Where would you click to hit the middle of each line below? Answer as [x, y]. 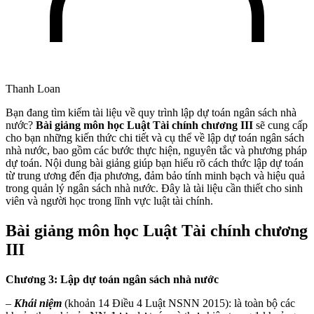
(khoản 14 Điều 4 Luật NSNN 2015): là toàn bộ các [178, 303]
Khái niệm [38, 303]
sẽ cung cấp [280, 125]
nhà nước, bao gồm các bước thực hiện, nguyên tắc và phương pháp [156, 150]
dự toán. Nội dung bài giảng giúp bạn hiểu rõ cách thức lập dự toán [155, 163]
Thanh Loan [33, 88]
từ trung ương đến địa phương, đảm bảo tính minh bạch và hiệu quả [155, 175]
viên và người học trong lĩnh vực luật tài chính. [109, 200]
